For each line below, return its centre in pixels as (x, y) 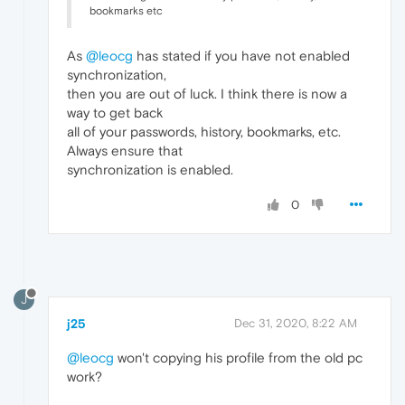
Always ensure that (125, 151)
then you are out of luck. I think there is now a (207, 94)
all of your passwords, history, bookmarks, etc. (204, 132)
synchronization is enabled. (150, 170)
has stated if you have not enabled (241, 56)
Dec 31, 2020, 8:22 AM (296, 324)
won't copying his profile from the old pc (238, 358)
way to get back (115, 113)
